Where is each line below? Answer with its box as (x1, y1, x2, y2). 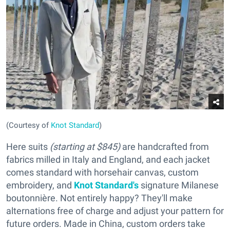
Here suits (6, 141, 50, 152)
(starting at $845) (50, 141, 120, 152)
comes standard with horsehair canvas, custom (6, 167, 199, 178)
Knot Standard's (74, 180, 139, 191)
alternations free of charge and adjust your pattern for (6, 205, 224, 217)
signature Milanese (139, 180, 219, 191)
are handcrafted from (120, 141, 209, 152)
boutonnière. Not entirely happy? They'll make (6, 193, 193, 204)
